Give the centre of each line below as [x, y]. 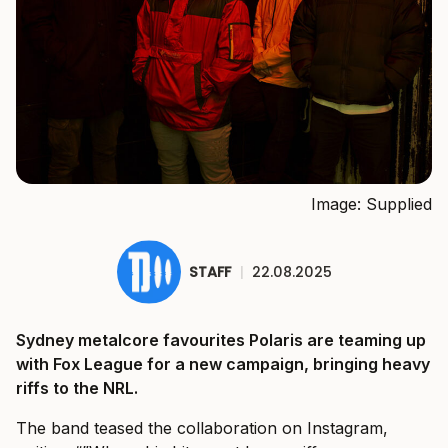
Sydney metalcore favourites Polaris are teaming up [221, 340]
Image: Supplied [371, 204]
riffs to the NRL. [77, 388]
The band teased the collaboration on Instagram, [202, 428]
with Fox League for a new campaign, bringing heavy [223, 364]
